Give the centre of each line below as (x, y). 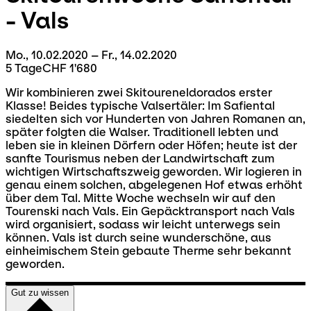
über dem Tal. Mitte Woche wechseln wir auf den (141, 198)
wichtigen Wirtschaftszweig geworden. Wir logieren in (154, 171)
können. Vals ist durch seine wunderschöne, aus (138, 237)
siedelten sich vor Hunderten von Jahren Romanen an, (155, 119)
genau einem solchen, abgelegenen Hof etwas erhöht (154, 185)
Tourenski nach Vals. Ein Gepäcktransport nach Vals (150, 211)
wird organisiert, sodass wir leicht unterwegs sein (143, 224)
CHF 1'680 (70, 68)
